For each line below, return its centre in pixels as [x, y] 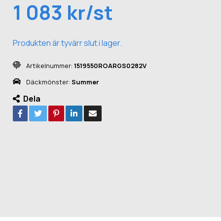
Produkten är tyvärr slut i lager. [68, 43]
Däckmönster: [48, 82]
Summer [85, 82]
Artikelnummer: [50, 65]
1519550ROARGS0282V [110, 65]
